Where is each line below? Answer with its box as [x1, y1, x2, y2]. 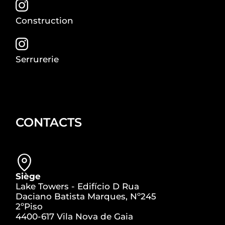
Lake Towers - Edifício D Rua [16, 181, 140, 191]
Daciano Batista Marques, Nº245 [16, 191, 157, 201]
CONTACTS [16, 115, 82, 130]
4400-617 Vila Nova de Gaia [16, 211, 134, 221]
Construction [16, 15, 74, 26]
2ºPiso [16, 201, 43, 211]
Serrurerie [16, 54, 59, 64]
